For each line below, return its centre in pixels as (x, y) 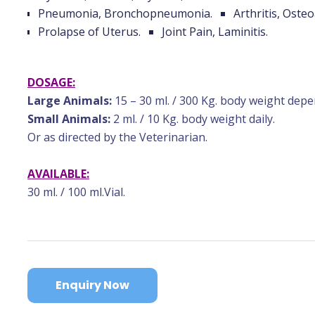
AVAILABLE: (58, 173)
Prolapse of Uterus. (89, 31)
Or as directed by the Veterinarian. (117, 137)
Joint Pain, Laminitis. (215, 31)
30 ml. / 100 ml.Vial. (76, 192)
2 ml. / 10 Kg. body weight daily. (193, 118)
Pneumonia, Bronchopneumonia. (125, 13)
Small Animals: (69, 118)
